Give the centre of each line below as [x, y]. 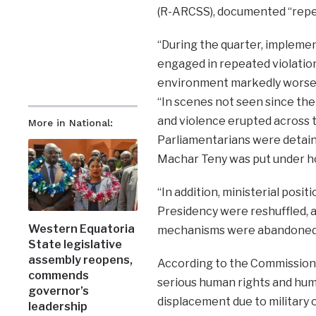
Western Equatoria [82, 229]
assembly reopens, [81, 260]
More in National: [71, 123]
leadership [58, 306]
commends [59, 275]
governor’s [59, 291]
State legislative [75, 244]
